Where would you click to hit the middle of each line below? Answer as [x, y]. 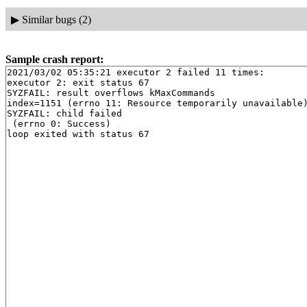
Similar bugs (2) [56, 19]
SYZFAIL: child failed [64, 114]
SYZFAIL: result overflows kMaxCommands [111, 93]
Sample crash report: [54, 60]
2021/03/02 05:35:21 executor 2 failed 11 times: [136, 73]
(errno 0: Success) [59, 124]
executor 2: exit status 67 [78, 83]
